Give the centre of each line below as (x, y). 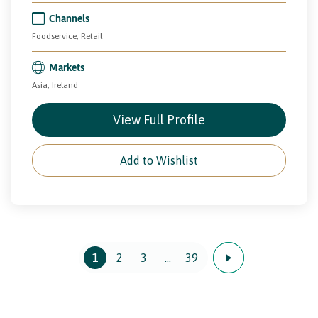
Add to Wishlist (159, 160)
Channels (69, 18)
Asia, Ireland (55, 85)
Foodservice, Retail (67, 36)
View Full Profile (159, 119)
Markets (67, 67)
